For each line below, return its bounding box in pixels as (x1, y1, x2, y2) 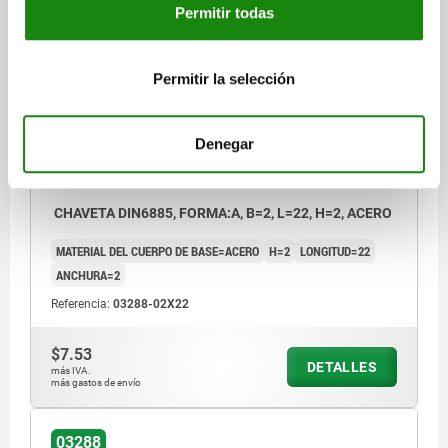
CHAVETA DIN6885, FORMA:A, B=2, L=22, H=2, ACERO (51, 205, 392, 222)
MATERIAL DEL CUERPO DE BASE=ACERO (56, 242, 259, 261)
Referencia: (51, 297, 113, 312)
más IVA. (51, 365, 91, 377)
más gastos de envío (51, 377, 141, 389)
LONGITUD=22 (300, 242, 370, 261)
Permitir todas (174, 4, 274, 22)
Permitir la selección (153, 69, 295, 87)
